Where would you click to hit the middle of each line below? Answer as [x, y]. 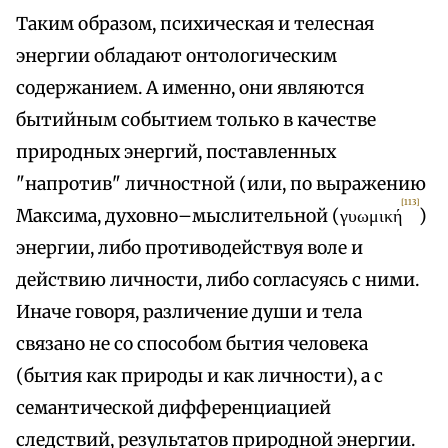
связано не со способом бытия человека [192, 344]
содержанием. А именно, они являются [190, 88]
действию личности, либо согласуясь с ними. [217, 280]
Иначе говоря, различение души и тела [189, 312]
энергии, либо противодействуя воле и [189, 248]
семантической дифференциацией [173, 408]
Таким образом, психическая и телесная [195, 24]
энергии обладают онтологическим [176, 56]
